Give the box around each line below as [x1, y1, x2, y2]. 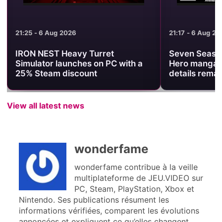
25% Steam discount [6, 68, 88, 78]
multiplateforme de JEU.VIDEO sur [74, 172, 203, 183]
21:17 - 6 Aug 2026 [160, 29, 221, 37]
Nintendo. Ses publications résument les [18, 194, 169, 205]
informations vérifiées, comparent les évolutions [18, 205, 199, 216]
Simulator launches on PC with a [6, 58, 134, 68]
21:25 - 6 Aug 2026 [6, 29, 68, 37]
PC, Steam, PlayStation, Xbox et [74, 183, 194, 194]
